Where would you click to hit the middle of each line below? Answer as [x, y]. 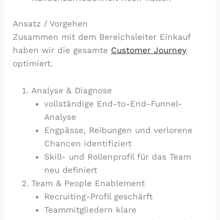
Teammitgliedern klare [90, 209]
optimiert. [33, 64]
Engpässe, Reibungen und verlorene [118, 130]
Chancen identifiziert [88, 143]
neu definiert [70, 170]
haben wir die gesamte [62, 50]
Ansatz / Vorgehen [51, 24]
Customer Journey [149, 50]
